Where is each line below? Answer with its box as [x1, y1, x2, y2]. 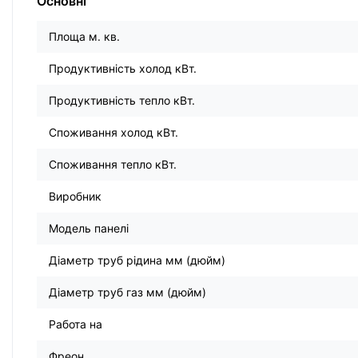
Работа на [49, 317, 102, 332]
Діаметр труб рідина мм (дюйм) [49, 253, 225, 268]
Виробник [49, 189, 101, 204]
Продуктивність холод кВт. [49, 62, 197, 76]
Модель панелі [49, 221, 129, 236]
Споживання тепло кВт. [49, 157, 177, 172]
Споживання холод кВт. [49, 125, 178, 140]
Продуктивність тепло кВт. [49, 93, 195, 108]
